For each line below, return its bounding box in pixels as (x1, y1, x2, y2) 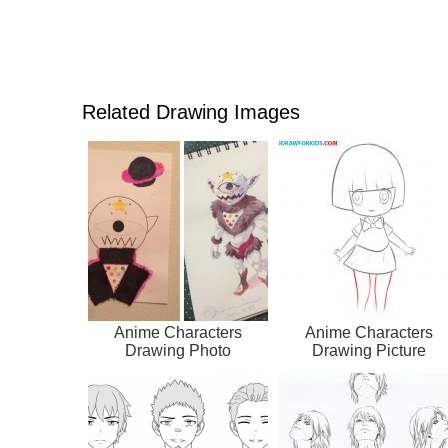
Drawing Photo (125, 342, 231, 360)
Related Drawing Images (82, 101, 300, 124)
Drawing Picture (312, 342, 426, 360)
